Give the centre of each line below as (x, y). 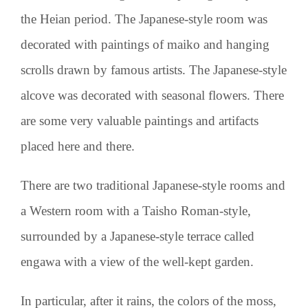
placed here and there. (78, 146)
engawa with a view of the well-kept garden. (137, 261)
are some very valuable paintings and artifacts (140, 120)
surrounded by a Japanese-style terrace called (137, 236)
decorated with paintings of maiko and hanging (145, 44)
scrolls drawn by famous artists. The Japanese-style (154, 69)
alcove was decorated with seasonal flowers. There (152, 95)
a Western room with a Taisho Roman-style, (136, 210)
